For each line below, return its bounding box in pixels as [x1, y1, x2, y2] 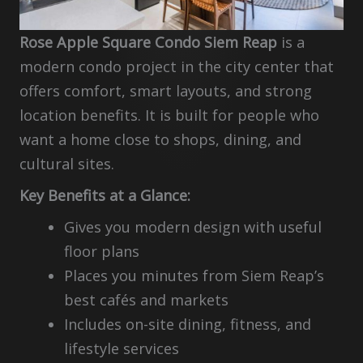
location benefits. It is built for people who [19, 105, 319, 125]
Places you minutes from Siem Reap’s [63, 265, 324, 285]
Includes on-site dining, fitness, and [63, 314, 311, 334]
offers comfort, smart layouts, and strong [19, 80, 312, 100]
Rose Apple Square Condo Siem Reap [19, 32, 277, 52]
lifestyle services [63, 338, 179, 358]
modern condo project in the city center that [19, 56, 334, 76]
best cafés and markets [63, 289, 228, 310]
